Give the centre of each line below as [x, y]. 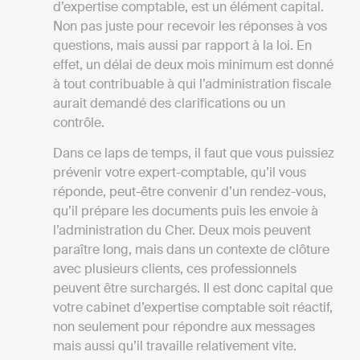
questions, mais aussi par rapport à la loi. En [182, 45]
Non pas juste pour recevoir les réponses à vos [190, 26]
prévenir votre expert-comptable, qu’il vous [180, 173]
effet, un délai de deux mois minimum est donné [193, 64]
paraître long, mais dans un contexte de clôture [191, 250]
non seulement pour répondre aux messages [184, 327]
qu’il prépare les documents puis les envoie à [186, 211]
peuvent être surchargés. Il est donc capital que [193, 288]
